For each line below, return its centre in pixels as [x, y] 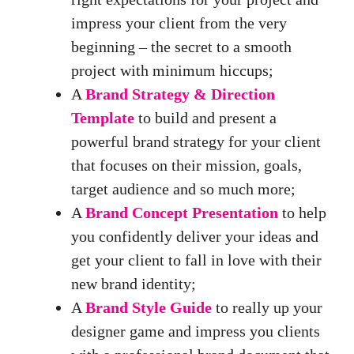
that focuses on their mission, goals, [186, 166]
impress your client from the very [179, 23]
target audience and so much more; [183, 189]
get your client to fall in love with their [196, 260]
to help [302, 213]
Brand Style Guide [149, 308]
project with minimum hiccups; [172, 71]
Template [103, 118]
